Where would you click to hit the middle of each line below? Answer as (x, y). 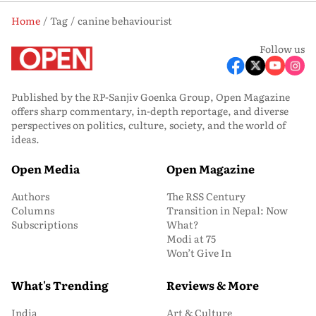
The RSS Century (206, 196)
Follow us (282, 49)
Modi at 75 (191, 238)
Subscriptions (44, 224)
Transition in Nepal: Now (227, 210)
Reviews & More (213, 285)
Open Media (45, 169)
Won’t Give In (199, 253)
